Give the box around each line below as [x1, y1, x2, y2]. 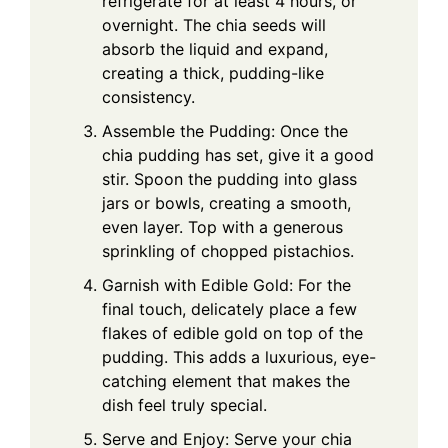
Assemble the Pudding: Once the [102, 121, 348, 142]
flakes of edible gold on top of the [102, 323, 363, 344]
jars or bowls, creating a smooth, [102, 193, 351, 214]
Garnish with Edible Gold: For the [102, 275, 351, 296]
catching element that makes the [102, 371, 350, 392]
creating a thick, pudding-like [102, 63, 324, 84]
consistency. [102, 87, 195, 108]
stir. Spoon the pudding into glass [102, 169, 357, 190]
